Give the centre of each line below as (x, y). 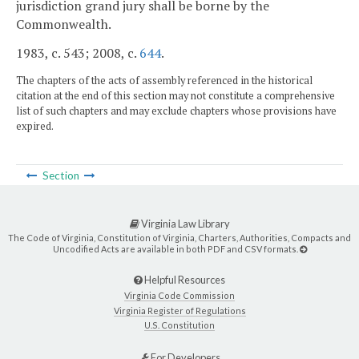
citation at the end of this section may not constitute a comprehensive (175, 96)
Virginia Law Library (184, 224)
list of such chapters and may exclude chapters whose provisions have (176, 111)
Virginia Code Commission (179, 296)
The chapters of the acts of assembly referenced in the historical (164, 81)
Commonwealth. (64, 24)
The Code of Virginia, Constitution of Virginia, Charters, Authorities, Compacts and (179, 238)
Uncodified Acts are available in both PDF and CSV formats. (176, 249)
